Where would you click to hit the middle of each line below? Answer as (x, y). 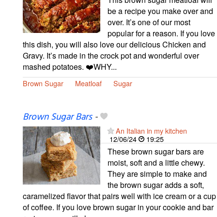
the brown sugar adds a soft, (156, 185)
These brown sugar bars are (156, 151)
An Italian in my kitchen (151, 130)
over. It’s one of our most (149, 22)
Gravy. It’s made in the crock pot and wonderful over (111, 55)
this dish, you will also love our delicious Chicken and (114, 44)
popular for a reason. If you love (161, 33)
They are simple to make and (157, 173)
